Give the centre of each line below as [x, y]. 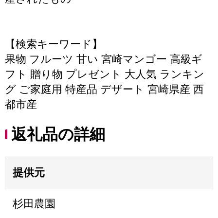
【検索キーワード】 [54, 44]
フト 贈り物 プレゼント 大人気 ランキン [105, 74]
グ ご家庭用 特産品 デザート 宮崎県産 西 [104, 89]
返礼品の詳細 [58, 134]
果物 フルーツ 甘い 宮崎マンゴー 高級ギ [104, 59]
